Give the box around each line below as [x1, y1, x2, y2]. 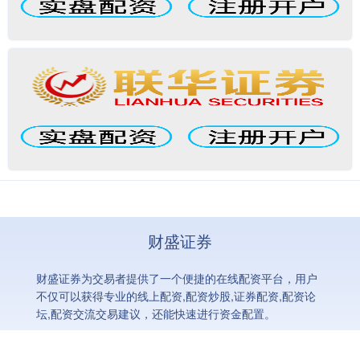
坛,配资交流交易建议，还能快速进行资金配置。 [35, 305, 276, 321]
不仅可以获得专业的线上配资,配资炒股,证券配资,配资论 [35, 288, 316, 304]
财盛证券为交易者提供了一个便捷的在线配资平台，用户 [35, 270, 317, 286]
